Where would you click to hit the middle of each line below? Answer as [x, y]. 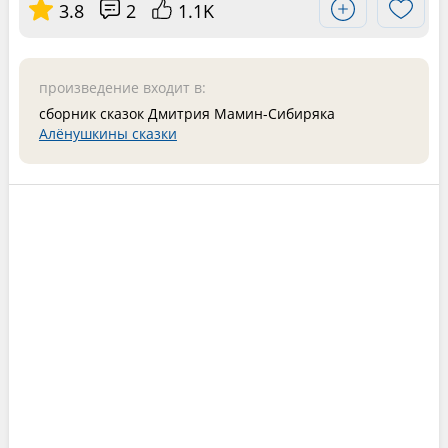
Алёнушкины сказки [107, 133]
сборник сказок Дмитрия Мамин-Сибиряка [186, 113]
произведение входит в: [122, 87]
